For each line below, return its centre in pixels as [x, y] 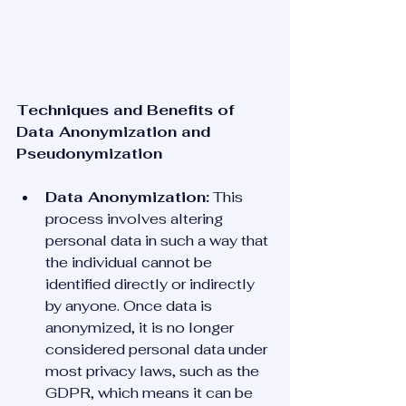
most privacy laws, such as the [154, 371]
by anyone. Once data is [130, 306]
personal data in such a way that [159, 241]
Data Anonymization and [116, 132]
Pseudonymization [89, 154]
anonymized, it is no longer [141, 328]
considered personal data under [158, 349]
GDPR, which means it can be [151, 393]
